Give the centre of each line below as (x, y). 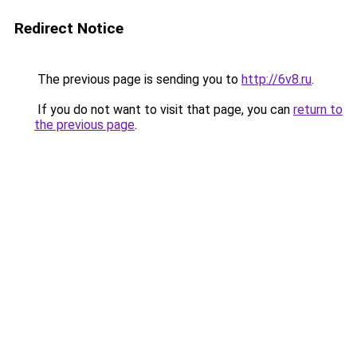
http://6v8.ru (277, 79)
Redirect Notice (69, 28)
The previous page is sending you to (138, 79)
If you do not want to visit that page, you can (164, 110)
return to (318, 110)
